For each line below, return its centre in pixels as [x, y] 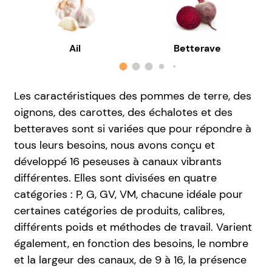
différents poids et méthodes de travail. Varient [133, 227]
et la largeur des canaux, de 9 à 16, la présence [130, 260]
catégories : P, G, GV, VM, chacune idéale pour [128, 195]
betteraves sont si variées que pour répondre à [132, 129]
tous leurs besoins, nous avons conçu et [114, 145]
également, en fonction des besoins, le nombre [131, 244]
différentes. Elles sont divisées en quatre [115, 178]
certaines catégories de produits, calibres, [119, 211]
